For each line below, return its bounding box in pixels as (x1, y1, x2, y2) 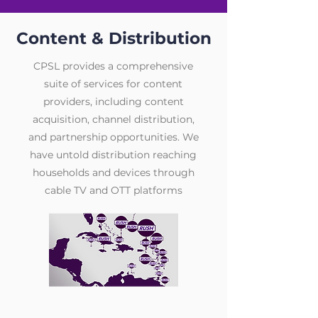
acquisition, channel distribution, (32, 113, 194, 126)
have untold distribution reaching (30, 148, 197, 161)
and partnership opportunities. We (28, 131, 199, 143)
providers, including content (43, 95, 184, 108)
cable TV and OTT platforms (44, 184, 182, 197)
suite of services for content (44, 77, 182, 90)
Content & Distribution (16, 28, 212, 48)
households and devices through (32, 166, 194, 179)
